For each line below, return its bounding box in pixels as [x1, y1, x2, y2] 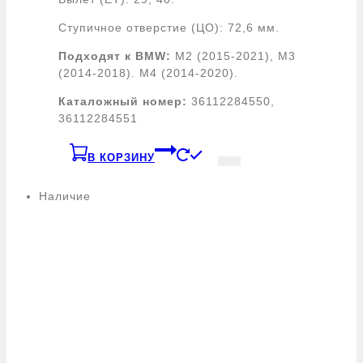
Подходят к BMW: [58, 49, 171, 62]
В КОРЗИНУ [88, 151, 155, 164]
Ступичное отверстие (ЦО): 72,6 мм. [58, 20, 280, 34]
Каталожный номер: [58, 94, 191, 108]
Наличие [39, 189, 91, 203]
